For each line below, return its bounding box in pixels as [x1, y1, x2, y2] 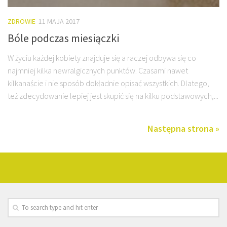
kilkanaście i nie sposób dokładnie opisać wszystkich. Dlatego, [8, 78, 209, 88]
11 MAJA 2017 [39, 17, 80, 26]
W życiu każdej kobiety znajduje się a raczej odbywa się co [8, 52, 196, 63]
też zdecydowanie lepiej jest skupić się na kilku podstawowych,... [8, 90, 218, 101]
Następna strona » [147, 122, 219, 134]
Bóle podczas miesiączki [8, 30, 119, 45]
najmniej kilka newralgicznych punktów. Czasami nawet [8, 65, 188, 75]
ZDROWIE [8, 17, 35, 26]
